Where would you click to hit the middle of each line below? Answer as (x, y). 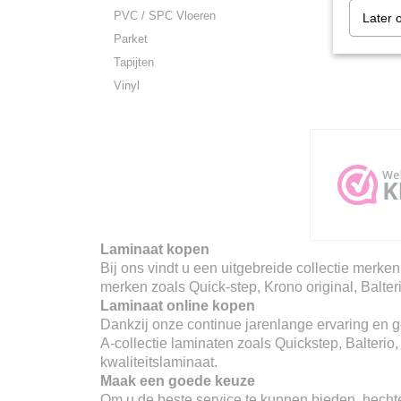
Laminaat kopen (155, 249)
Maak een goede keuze (178, 381)
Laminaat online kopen (178, 306)
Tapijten (134, 62)
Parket (131, 39)
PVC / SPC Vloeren (165, 16)
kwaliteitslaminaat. (159, 362)
